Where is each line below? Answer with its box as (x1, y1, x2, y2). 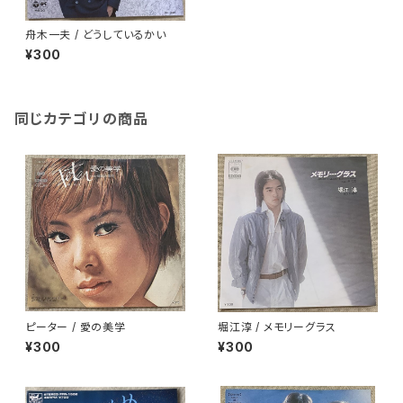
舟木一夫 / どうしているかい (25, 28, 166, 41)
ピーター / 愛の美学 (25, 320, 126, 334)
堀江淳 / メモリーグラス (218, 320, 336, 334)
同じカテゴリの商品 (14, 110, 149, 128)
